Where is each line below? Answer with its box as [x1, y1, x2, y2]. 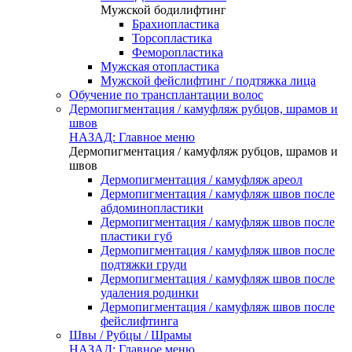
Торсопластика [132, 31, 212, 45]
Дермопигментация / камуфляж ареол [101, 173, 302, 186]
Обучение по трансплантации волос [69, 88, 263, 101]
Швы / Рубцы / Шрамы [69, 328, 192, 342]
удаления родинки [101, 286, 199, 299]
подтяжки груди [101, 258, 187, 271]
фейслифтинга [101, 314, 178, 328]
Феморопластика [132, 46, 223, 59]
